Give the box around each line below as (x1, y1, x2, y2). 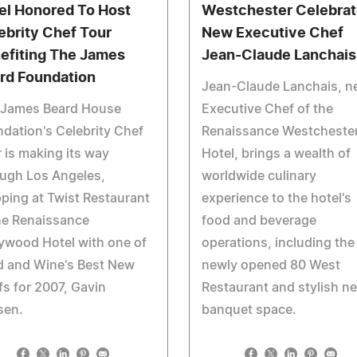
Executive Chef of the (201, 103, 333, 116)
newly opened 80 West (201, 259, 340, 272)
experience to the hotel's (201, 192, 351, 205)
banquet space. (201, 304, 296, 316)
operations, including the (201, 237, 355, 249)
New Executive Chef (201, 26, 343, 41)
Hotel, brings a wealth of (201, 147, 351, 160)
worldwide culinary (201, 170, 316, 182)
